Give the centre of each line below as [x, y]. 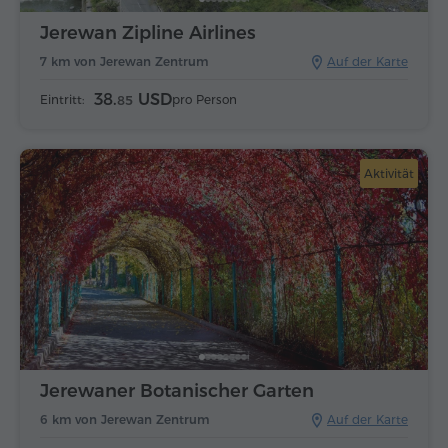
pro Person [204, 100]
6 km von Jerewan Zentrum [124, 419]
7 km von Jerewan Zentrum [124, 62]
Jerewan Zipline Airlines [148, 33]
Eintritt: [62, 100]
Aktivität [389, 174]
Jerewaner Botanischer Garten [177, 390]
